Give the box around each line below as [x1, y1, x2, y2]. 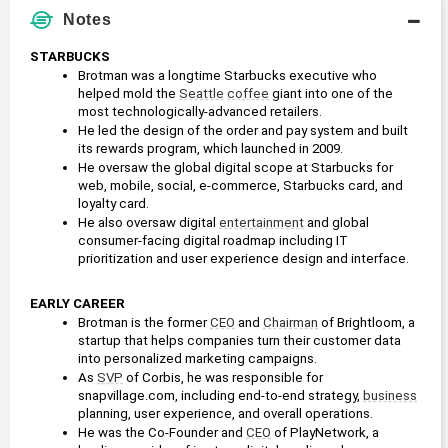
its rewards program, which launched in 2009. [78, 141, 346, 157]
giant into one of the [269, 86, 393, 102]
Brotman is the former [78, 315, 210, 331]
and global [304, 215, 369, 231]
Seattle [179, 86, 224, 102]
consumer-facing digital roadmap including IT [78, 233, 348, 249]
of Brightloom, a [318, 315, 415, 331]
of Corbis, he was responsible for [123, 370, 323, 386]
